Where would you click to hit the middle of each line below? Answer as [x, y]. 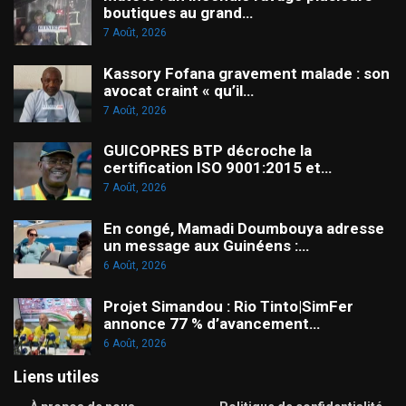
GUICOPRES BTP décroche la [208, 151]
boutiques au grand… [178, 13]
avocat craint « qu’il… [179, 90]
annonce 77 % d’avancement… [212, 323]
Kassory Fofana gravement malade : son [246, 73]
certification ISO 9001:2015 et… [217, 168]
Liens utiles [56, 376]
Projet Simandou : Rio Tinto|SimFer [228, 306]
